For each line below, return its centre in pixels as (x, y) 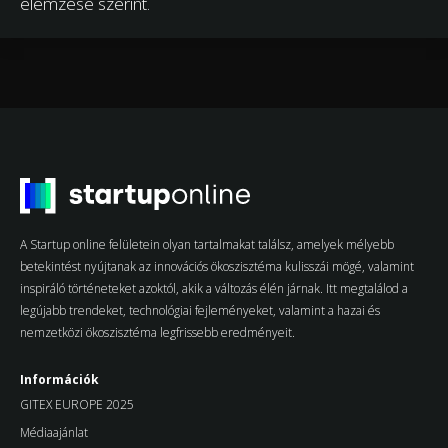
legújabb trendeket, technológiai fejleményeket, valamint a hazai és (200, 310)
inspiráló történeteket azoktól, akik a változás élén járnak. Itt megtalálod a (214, 288)
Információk (59, 379)
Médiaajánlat (54, 432)
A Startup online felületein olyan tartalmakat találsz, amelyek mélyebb (207, 244)
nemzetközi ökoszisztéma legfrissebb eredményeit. (157, 332)
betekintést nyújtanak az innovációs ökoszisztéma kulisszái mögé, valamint (217, 266)
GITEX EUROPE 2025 (77, 404)
